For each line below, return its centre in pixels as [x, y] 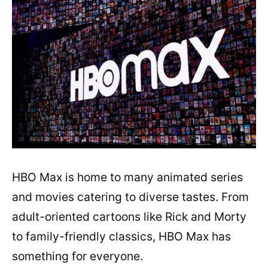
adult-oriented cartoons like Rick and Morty [129, 216]
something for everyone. [77, 256]
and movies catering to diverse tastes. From [130, 197]
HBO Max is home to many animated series [127, 177]
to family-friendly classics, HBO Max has [121, 236]
